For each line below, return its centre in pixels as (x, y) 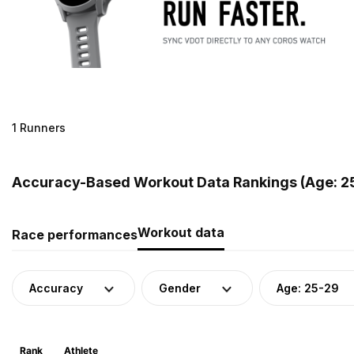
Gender (180, 288)
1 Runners (39, 127)
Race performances (75, 234)
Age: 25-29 (308, 288)
